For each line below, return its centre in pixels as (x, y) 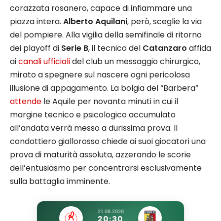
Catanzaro (165, 48)
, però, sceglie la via (165, 22)
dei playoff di (36, 48)
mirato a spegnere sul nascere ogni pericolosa (100, 75)
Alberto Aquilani (95, 22)
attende (26, 102)
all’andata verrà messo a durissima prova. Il (94, 128)
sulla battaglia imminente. (60, 182)
